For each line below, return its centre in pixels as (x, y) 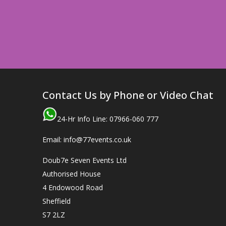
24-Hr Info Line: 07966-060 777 (107, 119)
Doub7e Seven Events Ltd (84, 160)
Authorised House (71, 174)
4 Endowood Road (72, 187)
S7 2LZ (53, 215)
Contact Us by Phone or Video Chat (128, 95)
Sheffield (56, 201)
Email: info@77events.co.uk (87, 139)
